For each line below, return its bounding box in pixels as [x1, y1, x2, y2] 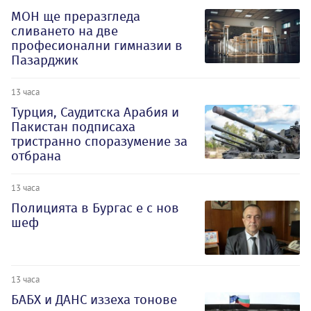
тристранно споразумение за [11, 133, 187, 150]
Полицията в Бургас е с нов [11, 200, 179, 217]
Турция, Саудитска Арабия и [11, 104, 179, 121]
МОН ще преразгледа [11, 8, 140, 25]
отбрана [11, 148, 61, 165]
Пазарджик [11, 52, 78, 69]
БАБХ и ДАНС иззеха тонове [11, 292, 177, 308]
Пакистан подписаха [11, 119, 135, 135]
